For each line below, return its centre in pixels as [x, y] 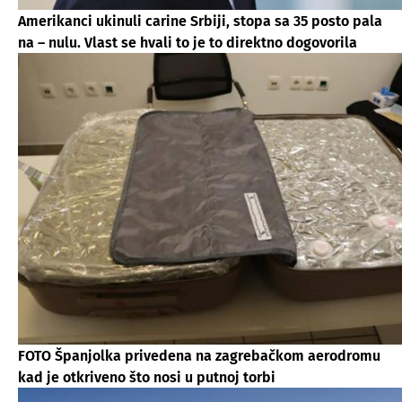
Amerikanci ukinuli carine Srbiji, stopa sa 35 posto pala [200, 21]
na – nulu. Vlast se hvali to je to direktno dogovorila [188, 42]
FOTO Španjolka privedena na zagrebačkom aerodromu [199, 355]
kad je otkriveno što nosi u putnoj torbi [147, 377]
